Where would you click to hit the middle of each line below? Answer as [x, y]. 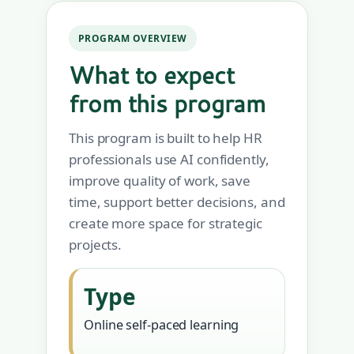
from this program [168, 104]
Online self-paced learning [162, 325]
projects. [96, 245]
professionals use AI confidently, [169, 160]
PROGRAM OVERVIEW [133, 39]
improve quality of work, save [160, 181]
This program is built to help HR [166, 138]
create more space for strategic [166, 224]
